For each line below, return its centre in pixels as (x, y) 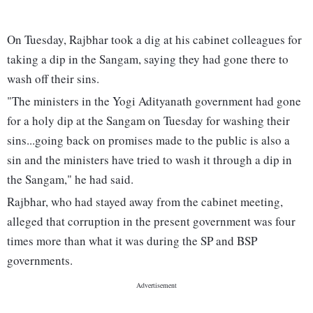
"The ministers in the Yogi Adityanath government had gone (154, 101)
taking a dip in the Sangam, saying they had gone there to (148, 59)
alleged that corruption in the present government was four (151, 221)
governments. (40, 261)
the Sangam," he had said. (70, 180)
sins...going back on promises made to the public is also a (148, 140)
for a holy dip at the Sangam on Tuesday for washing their (148, 121)
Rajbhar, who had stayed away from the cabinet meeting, (145, 202)
